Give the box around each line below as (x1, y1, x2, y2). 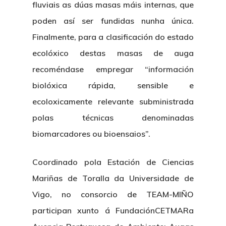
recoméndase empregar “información (32, 64, 194, 74)
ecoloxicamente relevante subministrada (32, 96, 194, 106)
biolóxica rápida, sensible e (32, 80, 194, 90)
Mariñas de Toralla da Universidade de (32, 173, 194, 183)
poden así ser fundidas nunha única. (32, 16, 194, 26)
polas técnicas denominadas (32, 112, 194, 123)
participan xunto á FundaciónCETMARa (32, 205, 194, 215)
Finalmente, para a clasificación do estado (32, 32, 194, 42)
